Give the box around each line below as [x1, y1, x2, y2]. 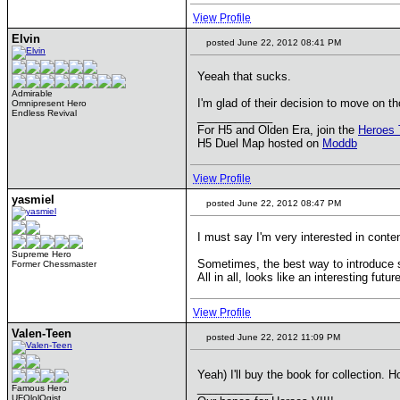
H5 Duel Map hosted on [197, 137, 322, 150]
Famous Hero [12, 383, 67, 393]
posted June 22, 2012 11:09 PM [204, 332, 340, 342]
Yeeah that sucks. [197, 70, 291, 83]
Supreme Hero [12, 249, 71, 259]
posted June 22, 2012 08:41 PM [204, 37, 341, 47]
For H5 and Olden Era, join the [197, 123, 358, 137]
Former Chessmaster [12, 259, 96, 269]
